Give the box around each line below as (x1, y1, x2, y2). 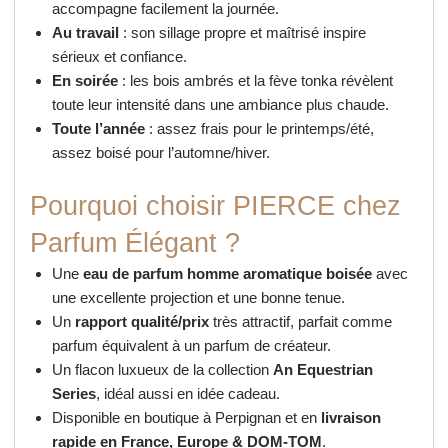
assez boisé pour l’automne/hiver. (52, 144, 271, 162)
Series (52, 384, 97, 402)
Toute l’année (52, 120, 146, 138)
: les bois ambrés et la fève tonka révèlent (118, 72, 394, 90)
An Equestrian (273, 360, 374, 378)
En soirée (52, 72, 119, 90)
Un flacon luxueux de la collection (52, 360, 274, 378)
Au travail (52, 24, 120, 42)
